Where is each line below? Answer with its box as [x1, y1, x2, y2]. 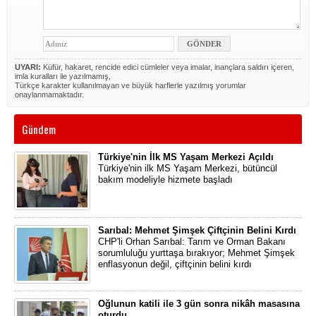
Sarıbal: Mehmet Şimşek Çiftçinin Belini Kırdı [98, 225, 296, 236]
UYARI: [15, 63, 41, 71]
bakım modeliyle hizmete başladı [98, 174, 233, 185]
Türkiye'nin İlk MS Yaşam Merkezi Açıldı [98, 152, 274, 162]
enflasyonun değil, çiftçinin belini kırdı [98, 259, 252, 269]
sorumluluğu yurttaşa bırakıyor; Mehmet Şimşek [98, 248, 295, 258]
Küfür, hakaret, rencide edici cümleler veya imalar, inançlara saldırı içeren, [41, 63, 294, 71]
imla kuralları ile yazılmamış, [15, 72, 111, 80]
